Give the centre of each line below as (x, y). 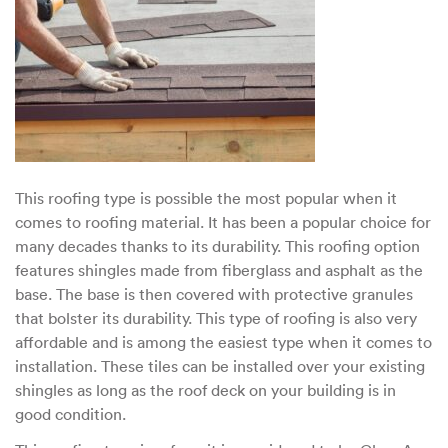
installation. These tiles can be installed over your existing (220, 366)
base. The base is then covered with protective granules (214, 294)
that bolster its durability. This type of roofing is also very (216, 318)
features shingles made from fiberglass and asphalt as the (219, 270)
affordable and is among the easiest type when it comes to (223, 342)
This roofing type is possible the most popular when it (206, 198)
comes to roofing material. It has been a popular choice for (223, 222)
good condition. (72, 414)
